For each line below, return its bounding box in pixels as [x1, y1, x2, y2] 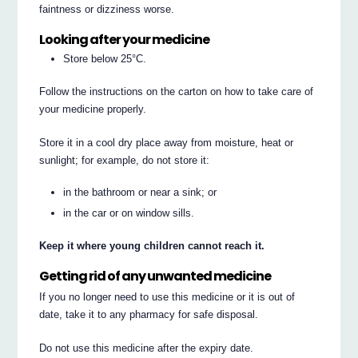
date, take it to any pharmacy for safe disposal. [39, 308, 259, 321]
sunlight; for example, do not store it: [39, 153, 210, 166]
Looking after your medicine [39, 30, 210, 49]
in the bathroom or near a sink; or [63, 186, 217, 199]
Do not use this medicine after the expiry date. [39, 342, 254, 355]
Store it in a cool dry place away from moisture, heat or [39, 136, 294, 149]
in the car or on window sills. [63, 207, 195, 220]
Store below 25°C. [63, 52, 147, 65]
